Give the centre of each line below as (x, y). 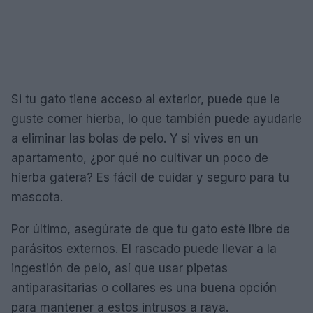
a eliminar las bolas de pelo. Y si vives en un (135, 138)
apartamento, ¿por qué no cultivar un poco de (140, 158)
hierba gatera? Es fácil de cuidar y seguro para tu (150, 177)
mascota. (37, 197)
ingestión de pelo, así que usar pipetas (119, 268)
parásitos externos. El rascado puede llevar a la (144, 248)
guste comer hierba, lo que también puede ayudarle (156, 118)
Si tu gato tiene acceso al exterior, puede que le (146, 99)
